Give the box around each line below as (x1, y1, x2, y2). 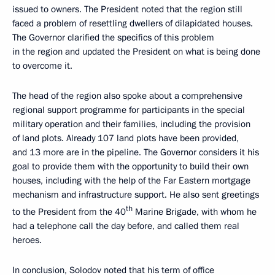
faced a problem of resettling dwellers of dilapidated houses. (12, 17, 253, 30)
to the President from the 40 (12, 206, 126, 219)
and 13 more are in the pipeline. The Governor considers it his (12, 146, 259, 159)
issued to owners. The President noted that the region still (12, 3, 242, 16)
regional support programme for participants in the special (12, 104, 245, 117)
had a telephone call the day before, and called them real (12, 220, 239, 233)
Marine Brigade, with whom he (133, 206, 257, 219)
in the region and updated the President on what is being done (12, 45, 260, 58)
